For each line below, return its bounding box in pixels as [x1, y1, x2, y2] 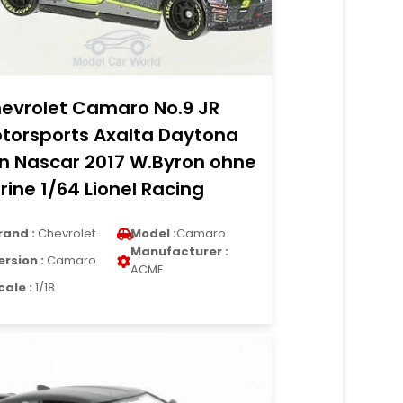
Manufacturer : [130, 243, 229, 260]
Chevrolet [35, 225, 96, 242]
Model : [130, 225, 177, 242]
